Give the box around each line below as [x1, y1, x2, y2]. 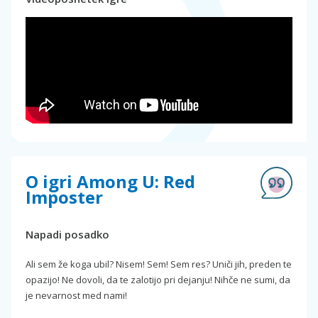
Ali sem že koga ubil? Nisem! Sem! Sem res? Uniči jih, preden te [26, 257, 292, 270]
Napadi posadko [26, 226, 109, 241]
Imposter [26, 185, 103, 209]
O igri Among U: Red [26, 169, 195, 193]
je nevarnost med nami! [26, 288, 127, 302]
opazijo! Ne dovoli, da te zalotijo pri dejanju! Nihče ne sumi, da [26, 273, 290, 286]
